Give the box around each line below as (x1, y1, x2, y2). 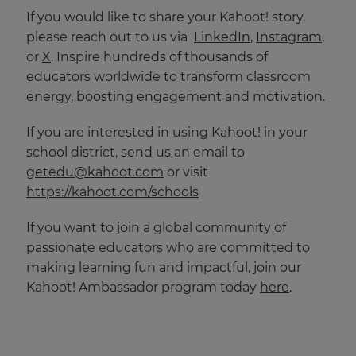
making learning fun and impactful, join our (26, 259, 301, 275)
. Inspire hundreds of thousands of (51, 48, 268, 64)
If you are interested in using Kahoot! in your (26, 124, 308, 140)
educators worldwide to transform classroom (26, 68, 311, 84)
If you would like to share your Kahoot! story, (26, 9, 305, 25)
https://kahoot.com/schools (26, 184, 199, 199)
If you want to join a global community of (26, 219, 286, 235)
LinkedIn (194, 29, 250, 44)
